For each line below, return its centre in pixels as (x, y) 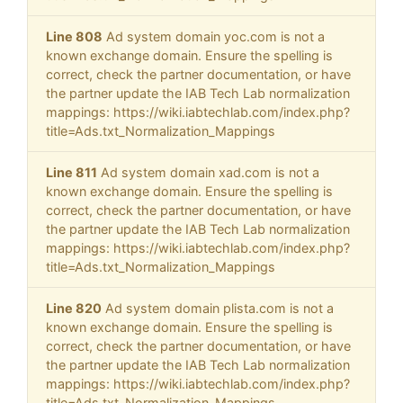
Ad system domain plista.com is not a (218, 309)
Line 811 (72, 173)
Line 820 (74, 309)
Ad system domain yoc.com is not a (214, 37)
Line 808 (74, 37)
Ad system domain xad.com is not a (208, 173)
